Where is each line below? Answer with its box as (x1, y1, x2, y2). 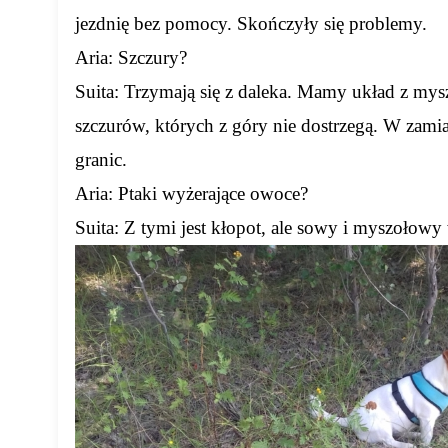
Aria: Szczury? (75, 47, 188, 69)
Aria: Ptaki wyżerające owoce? (75, 183, 309, 205)
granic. (75, 149, 128, 171)
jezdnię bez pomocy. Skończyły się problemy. (75, 13, 428, 35)
